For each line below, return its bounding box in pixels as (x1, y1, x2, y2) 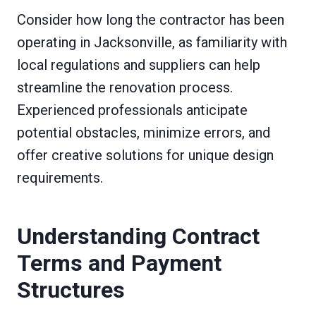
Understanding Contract (17, 222, 260, 250)
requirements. (17, 169, 103, 186)
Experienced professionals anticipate (17, 101, 248, 119)
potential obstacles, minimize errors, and (17, 123, 270, 141)
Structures (17, 276, 125, 303)
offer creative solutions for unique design (17, 146, 274, 164)
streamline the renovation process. (17, 78, 233, 96)
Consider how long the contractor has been (17, 11, 284, 28)
